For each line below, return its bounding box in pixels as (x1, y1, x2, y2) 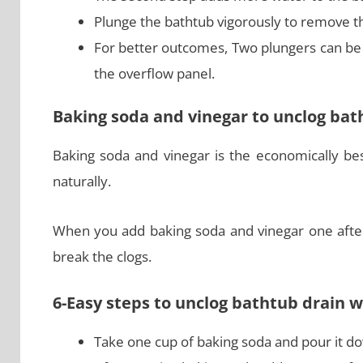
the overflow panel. (93, 63, 215, 83)
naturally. (52, 172, 111, 191)
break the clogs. (52, 246, 152, 266)
